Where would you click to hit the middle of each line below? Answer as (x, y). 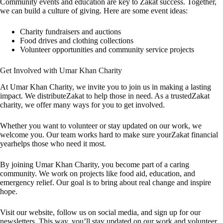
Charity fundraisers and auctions (70, 32)
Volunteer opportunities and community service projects (107, 50)
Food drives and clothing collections (77, 41)
